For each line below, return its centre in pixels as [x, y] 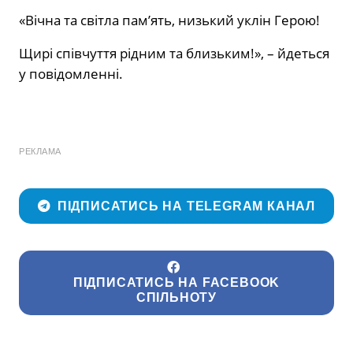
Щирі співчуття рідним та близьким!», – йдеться [174, 53]
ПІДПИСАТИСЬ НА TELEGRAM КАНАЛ [186, 206]
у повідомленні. [71, 73]
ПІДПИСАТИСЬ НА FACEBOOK [176, 283]
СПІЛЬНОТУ [176, 298]
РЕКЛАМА [40, 151]
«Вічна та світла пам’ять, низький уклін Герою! [169, 20]
